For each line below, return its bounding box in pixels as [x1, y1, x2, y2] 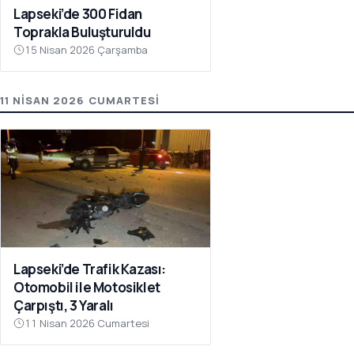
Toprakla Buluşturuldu [13, 23, 151, 42]
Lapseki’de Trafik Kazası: [13, 260, 166, 279]
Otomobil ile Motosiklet [13, 278, 160, 297]
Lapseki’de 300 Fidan [13, 5, 142, 24]
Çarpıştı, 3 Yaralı [13, 296, 114, 315]
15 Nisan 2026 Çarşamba [24, 43, 148, 58]
